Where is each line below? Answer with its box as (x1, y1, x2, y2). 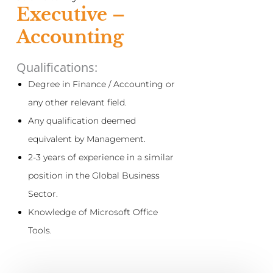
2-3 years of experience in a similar (27, 152, 174, 163)
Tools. (27, 225, 52, 236)
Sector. (27, 188, 58, 200)
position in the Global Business (27, 170, 160, 182)
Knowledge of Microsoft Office (27, 207, 158, 218)
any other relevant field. (27, 97, 127, 108)
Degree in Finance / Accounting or (27, 79, 175, 90)
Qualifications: (16, 59, 97, 76)
